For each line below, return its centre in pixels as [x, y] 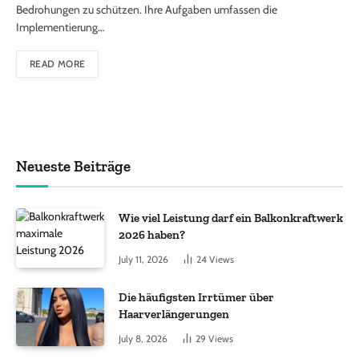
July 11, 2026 [143, 260]
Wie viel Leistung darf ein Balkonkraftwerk [231, 218]
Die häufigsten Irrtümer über [196, 297]
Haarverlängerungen [174, 314]
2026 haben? [152, 235]
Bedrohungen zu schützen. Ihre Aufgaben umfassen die [147, 10]
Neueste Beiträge [73, 167]
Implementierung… [60, 28]
